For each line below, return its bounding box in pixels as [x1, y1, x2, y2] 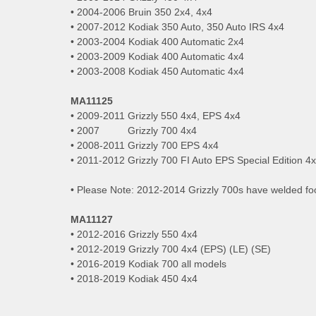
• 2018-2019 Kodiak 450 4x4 [71, 272, 197, 284]
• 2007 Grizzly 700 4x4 [71, 124, 197, 136]
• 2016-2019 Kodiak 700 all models [71, 257, 226, 269]
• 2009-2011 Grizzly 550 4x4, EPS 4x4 [71, 109, 241, 121]
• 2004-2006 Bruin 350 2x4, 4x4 [71, 6, 212, 18]
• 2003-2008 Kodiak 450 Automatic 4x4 [71, 65, 244, 77]
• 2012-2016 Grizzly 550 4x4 [71, 228, 197, 240]
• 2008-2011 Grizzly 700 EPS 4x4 [71, 139, 219, 151]
